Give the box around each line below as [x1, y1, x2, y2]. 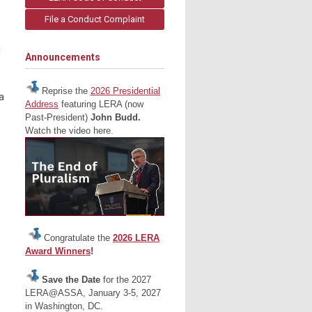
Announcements [25, 52, 100, 63]
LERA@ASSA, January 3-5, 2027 [25, 288, 161, 299]
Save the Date [42, 274, 100, 286]
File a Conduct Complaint [45, 14, 145, 24]
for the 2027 [103, 274, 151, 286]
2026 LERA [113, 232, 159, 243]
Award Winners [25, 245, 91, 256]
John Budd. [91, 112, 141, 123]
